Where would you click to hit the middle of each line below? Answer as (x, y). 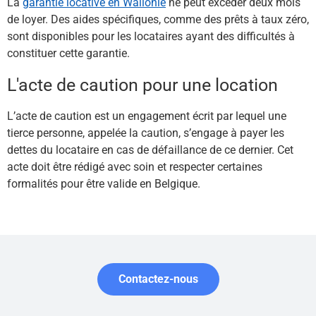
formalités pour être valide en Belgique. (104, 183)
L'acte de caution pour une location (142, 85)
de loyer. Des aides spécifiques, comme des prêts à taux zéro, (158, 19)
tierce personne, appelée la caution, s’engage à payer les (146, 133)
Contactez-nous (158, 279)
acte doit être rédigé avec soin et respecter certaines (135, 166)
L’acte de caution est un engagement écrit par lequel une (147, 116)
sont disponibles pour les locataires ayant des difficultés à (151, 36)
